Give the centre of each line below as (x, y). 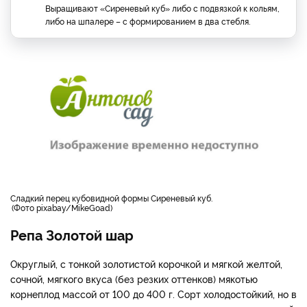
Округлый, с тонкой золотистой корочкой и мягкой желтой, (146, 264)
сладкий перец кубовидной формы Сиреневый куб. (114, 198)
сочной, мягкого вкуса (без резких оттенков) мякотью (134, 279)
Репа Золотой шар (72, 235)
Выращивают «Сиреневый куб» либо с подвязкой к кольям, (162, 8)
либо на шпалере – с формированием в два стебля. (148, 21)
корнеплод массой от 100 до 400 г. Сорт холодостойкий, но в (153, 294)
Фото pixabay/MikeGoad (62, 208)
